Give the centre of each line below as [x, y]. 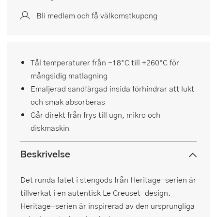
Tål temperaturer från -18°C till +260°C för [105, 62]
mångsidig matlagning [69, 76]
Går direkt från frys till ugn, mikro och [95, 115]
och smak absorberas [68, 102]
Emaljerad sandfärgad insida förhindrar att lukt [112, 89]
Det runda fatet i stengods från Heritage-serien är [108, 180]
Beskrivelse [45, 154]
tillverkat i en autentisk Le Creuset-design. [95, 193]
